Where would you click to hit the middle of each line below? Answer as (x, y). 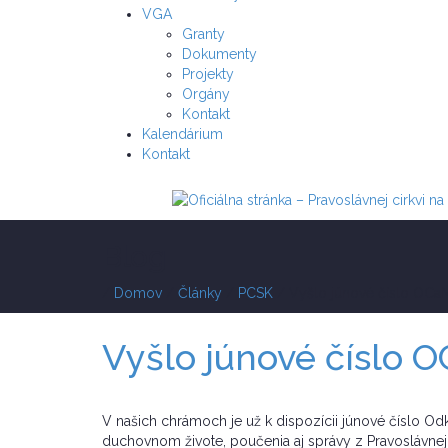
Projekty (208, 74)
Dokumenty (219, 54)
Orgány (206, 94)
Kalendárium (182, 134)
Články (200, 293)
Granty (203, 34)
